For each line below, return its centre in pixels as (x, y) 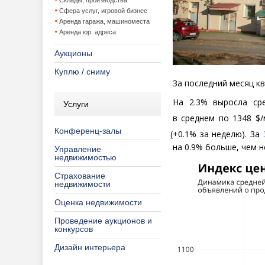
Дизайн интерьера (90, 247)
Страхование (80, 176)
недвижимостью (85, 157)
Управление (78, 149)
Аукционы (73, 53)
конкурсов (74, 229)
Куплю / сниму (82, 72)
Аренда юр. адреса (88, 32)
